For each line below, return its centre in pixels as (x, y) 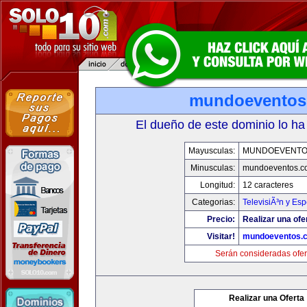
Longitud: (217, 185)
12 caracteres (268, 185)
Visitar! (221, 236)
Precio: (221, 219)
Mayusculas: (211, 151)
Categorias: (213, 202)
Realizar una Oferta (267, 298)
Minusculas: (212, 168)
